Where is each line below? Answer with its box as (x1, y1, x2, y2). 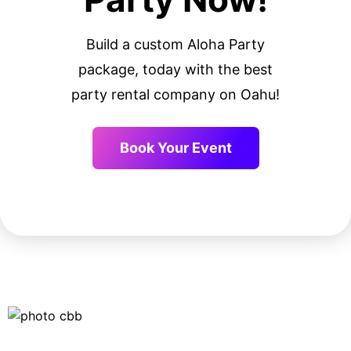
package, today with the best (78, 61, 273, 78)
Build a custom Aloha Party (86, 36, 265, 53)
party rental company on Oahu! (71, 86, 280, 103)
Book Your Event (119, 139, 232, 156)
